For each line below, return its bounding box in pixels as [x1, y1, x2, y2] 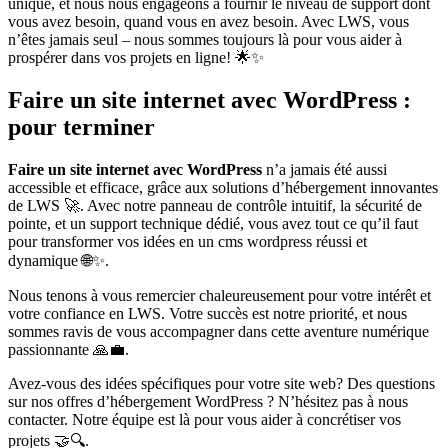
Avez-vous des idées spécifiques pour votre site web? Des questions [8, 375, 435, 393]
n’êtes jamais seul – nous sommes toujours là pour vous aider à [8, 31, 402, 49]
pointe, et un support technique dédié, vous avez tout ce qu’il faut [8, 215, 418, 233]
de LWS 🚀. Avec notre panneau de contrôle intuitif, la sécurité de [8, 197, 422, 215]
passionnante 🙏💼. [8, 341, 129, 359]
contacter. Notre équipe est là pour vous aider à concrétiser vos [8, 411, 401, 429]
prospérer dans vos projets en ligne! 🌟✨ [8, 49, 264, 67]
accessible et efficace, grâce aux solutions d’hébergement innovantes [8, 179, 438, 197]
